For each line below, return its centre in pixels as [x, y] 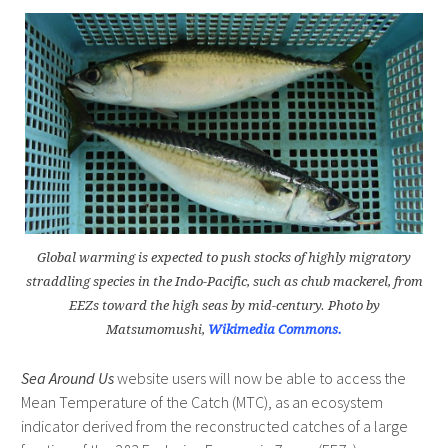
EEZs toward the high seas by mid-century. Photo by [224, 306]
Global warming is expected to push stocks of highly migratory [224, 258]
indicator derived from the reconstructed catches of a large [214, 426]
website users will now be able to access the [259, 378]
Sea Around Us [67, 378]
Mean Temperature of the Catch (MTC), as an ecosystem [201, 402]
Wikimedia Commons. [275, 330]
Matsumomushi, [157, 330]
